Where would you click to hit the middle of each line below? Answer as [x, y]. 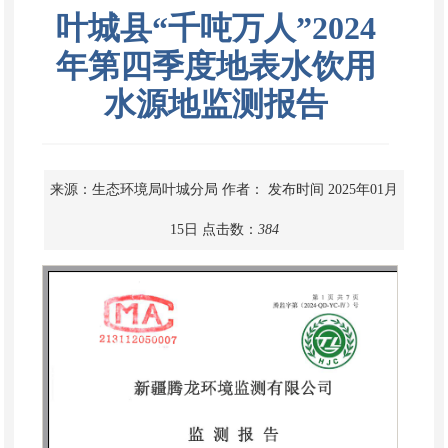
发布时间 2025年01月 [333, 189]
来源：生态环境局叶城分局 [134, 189]
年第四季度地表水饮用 [215, 65]
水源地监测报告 [215, 103]
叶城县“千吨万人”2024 [215, 27]
